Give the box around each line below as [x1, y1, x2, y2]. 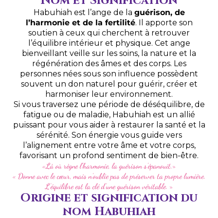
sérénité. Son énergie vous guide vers [36, 130, 182, 140]
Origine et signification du [20, 190, 198, 206]
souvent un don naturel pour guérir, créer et [20, 79, 198, 89]
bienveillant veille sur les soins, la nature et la [22, 49, 196, 58]
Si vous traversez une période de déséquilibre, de [13, 100, 205, 109]
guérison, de [134, 8, 185, 18]
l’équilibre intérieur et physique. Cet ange [28, 38, 190, 48]
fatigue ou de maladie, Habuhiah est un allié [23, 110, 195, 120]
